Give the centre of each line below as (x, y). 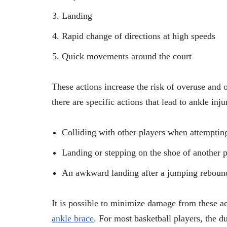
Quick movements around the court (128, 56)
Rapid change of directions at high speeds (139, 36)
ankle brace (73, 218)
